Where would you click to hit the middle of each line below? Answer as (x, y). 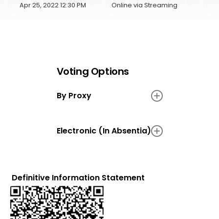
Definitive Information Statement (78, 178)
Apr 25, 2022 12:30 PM (53, 5)
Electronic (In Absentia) (104, 131)
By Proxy (74, 96)
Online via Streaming (144, 5)
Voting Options (93, 72)
